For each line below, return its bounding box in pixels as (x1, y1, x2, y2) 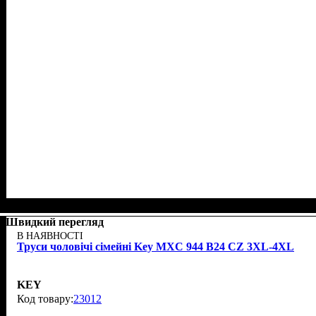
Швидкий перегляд (6, 216, 104, 229)
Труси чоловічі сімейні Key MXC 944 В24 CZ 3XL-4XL (17, 241, 294, 253)
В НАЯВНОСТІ (17, 231, 83, 242)
